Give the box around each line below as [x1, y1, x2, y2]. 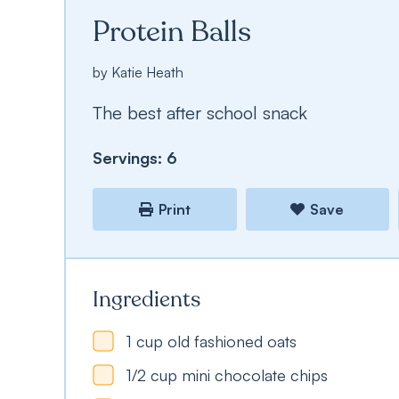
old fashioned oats [167, 331, 297, 351]
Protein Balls [93, 12, 251, 52]
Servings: [93, 148, 167, 167]
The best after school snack [93, 102, 307, 124]
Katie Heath [111, 63, 183, 81]
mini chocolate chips [182, 365, 328, 385]
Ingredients [93, 285, 200, 314]
